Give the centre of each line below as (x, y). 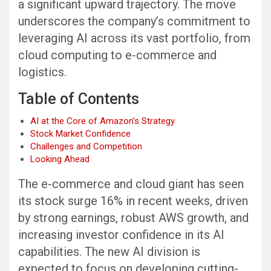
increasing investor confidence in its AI (121, 235)
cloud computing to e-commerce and (117, 55)
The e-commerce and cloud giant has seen (131, 184)
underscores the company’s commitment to (134, 21)
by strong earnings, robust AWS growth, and (133, 218)
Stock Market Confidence (80, 134)
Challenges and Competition (86, 147)
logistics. (42, 72)
